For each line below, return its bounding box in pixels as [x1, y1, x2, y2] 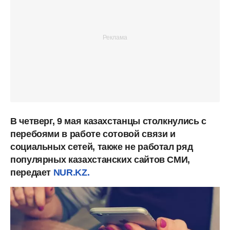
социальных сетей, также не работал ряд [10, 141, 193, 152]
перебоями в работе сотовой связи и [10, 128, 176, 139]
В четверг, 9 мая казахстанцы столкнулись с [10, 116, 206, 126]
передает [10, 167, 53, 178]
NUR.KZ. [53, 167, 90, 178]
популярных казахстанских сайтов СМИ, [10, 154, 190, 165]
